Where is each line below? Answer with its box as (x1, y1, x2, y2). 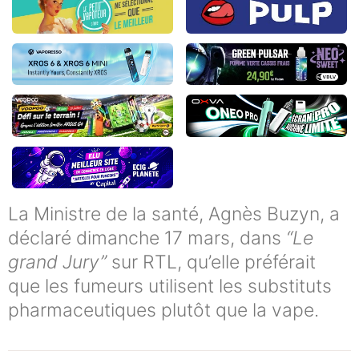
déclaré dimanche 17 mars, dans (8, 227, 286, 250)
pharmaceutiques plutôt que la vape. (8, 299, 319, 322)
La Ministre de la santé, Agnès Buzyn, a (8, 203, 340, 226)
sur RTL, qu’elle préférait (107, 251, 316, 274)
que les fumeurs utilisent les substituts (8, 275, 332, 298)
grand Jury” (8, 251, 107, 274)
